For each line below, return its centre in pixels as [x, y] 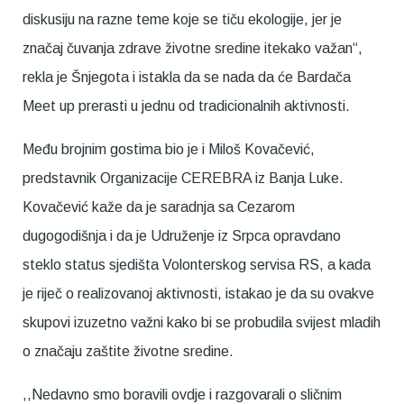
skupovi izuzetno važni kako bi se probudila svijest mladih [202, 322]
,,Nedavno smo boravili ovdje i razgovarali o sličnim [182, 394]
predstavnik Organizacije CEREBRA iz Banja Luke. [183, 178]
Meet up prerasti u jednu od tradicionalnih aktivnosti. [186, 106]
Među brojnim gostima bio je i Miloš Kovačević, [169, 149]
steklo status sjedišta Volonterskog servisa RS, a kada [197, 264]
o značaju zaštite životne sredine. [128, 351]
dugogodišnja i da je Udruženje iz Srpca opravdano [182, 235]
